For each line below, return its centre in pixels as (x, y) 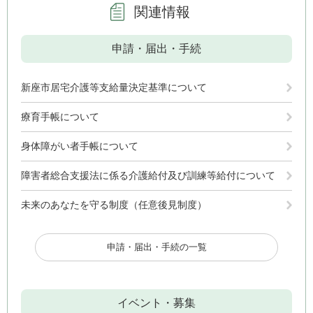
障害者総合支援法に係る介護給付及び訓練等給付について (148, 176)
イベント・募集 (156, 303)
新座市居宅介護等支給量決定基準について (114, 88)
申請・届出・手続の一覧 (156, 247)
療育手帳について (60, 117)
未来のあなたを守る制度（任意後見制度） (114, 205)
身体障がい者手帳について (80, 146)
